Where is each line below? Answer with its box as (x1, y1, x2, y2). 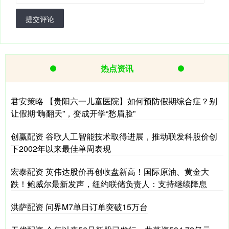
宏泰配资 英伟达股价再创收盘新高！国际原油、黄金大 (11, 165, 209, 177)
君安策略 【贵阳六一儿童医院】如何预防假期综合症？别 (11, 95, 217, 107)
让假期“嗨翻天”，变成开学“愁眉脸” (11, 107, 135, 119)
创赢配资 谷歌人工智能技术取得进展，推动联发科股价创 (11, 130, 217, 142)
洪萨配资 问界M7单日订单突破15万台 (11, 200, 148, 213)
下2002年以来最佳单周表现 (11, 142, 111, 154)
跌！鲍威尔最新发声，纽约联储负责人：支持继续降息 (11, 177, 207, 190)
